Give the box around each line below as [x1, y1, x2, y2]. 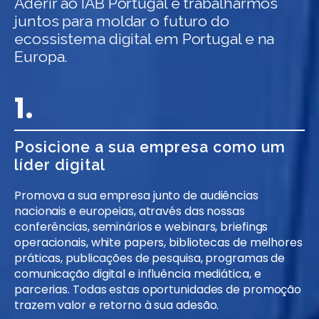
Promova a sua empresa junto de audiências [14, 187, 258, 204]
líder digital [14, 156, 105, 174]
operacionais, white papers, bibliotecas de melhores [14, 234, 303, 251]
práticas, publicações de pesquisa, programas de [14, 250, 286, 267]
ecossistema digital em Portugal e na [14, 30, 275, 48]
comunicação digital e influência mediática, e [14, 266, 261, 283]
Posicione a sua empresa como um [14, 138, 286, 157]
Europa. [14, 48, 68, 66]
